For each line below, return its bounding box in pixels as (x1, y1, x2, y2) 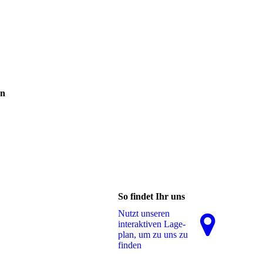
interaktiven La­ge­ (118, 219, 186, 230)
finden (118, 240, 141, 251)
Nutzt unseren (118, 208, 170, 219)
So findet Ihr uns (118, 191, 185, 202)
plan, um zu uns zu (118, 230, 188, 240)
